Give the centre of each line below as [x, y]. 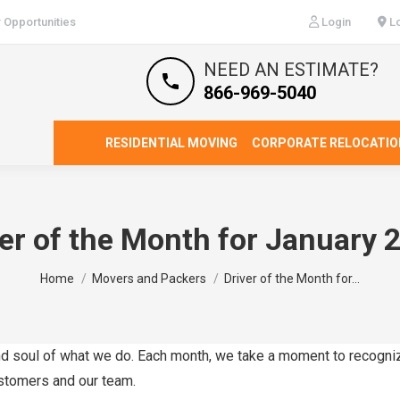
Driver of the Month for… [292, 279]
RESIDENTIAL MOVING [171, 143]
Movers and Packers [149, 279]
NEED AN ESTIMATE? [291, 70]
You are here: [80, 271]
